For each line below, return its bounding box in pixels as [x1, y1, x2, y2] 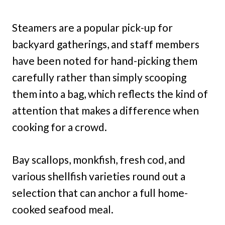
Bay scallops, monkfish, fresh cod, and [12, 153, 185, 166]
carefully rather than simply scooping [12, 70, 186, 83]
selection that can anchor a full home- [12, 186, 188, 199]
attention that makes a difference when [12, 103, 199, 117]
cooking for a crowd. [12, 120, 107, 133]
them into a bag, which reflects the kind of [12, 87, 208, 100]
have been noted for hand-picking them [12, 54, 197, 67]
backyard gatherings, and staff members [12, 37, 199, 50]
